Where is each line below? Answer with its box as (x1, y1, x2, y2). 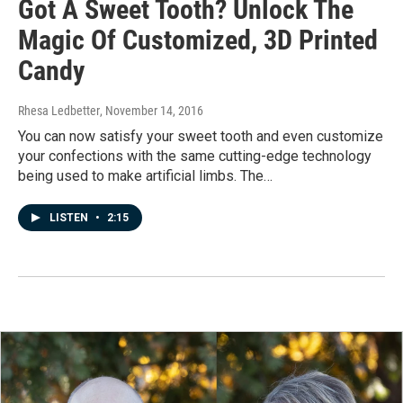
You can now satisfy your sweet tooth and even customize (18, 127, 383, 145)
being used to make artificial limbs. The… (18, 166, 273, 184)
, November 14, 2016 (100, 103, 203, 118)
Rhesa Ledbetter (18, 103, 100, 118)
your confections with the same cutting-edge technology (18, 147, 372, 165)
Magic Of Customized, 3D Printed (18, 23, 378, 56)
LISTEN (49, 210, 91, 224)
